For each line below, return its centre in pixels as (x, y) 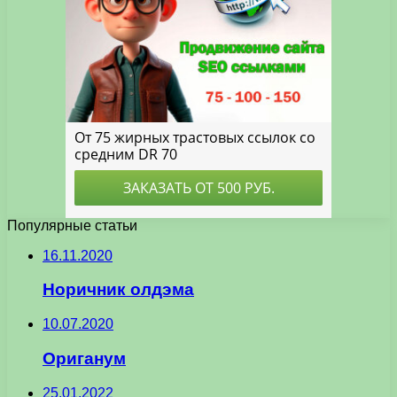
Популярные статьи (72, 225)
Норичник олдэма (118, 290)
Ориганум (84, 358)
